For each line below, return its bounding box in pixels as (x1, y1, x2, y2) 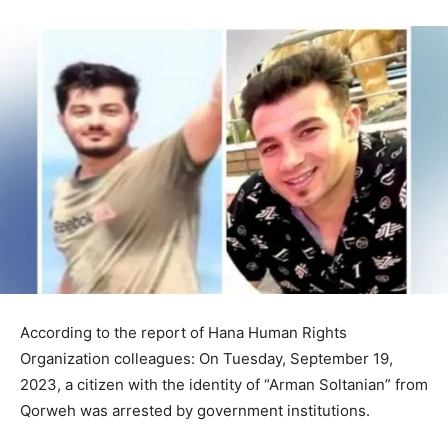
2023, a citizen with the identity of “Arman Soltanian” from (20, 374, 428, 394)
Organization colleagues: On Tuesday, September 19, (20, 348, 393, 368)
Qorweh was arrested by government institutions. (20, 400, 370, 420)
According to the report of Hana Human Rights (20, 322, 347, 342)
